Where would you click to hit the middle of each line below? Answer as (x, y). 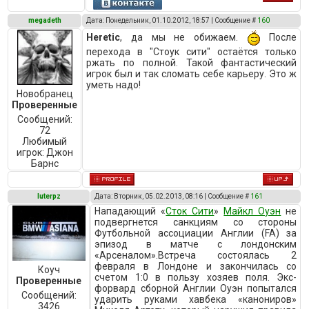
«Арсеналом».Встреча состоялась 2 (196, 255)
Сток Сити (190, 211)
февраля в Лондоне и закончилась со (196, 266)
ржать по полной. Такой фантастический (192, 63)
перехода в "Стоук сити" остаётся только (192, 52)
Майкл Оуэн (252, 211)
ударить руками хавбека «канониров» (196, 299)
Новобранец (44, 94)
